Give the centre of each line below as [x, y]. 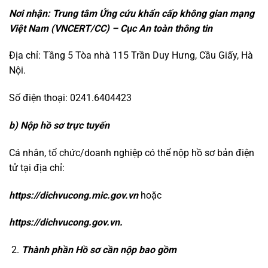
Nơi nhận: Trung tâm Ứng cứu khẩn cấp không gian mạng [132, 13]
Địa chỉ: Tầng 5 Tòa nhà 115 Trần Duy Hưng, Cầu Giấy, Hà [131, 56]
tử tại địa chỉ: [37, 167]
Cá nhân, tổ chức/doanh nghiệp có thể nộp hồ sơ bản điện [132, 153]
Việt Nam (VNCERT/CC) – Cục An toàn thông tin [111, 28]
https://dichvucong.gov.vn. [66, 223]
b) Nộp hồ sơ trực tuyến [59, 125]
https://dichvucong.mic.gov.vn [74, 195]
